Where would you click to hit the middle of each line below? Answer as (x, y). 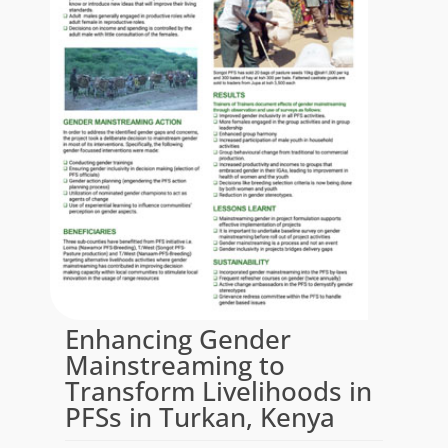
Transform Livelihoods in (218, 390)
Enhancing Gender (177, 338)
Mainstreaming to (174, 364)
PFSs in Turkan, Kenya (199, 416)
